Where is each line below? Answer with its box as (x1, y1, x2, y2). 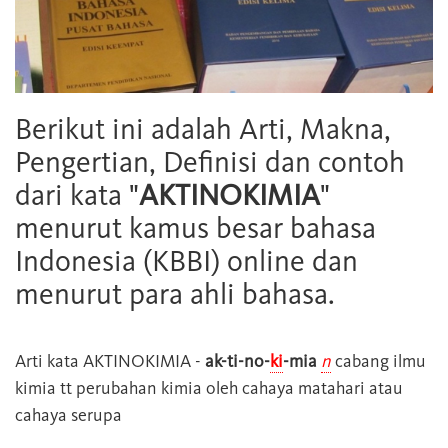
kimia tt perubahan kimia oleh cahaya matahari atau (15, 377, 403, 400)
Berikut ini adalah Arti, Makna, (15, 111, 391, 148)
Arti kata (15, 350, 83, 373)
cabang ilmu (331, 350, 426, 373)
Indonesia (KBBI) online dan (15, 243, 358, 280)
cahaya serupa (15, 404, 122, 427)
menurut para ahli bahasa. (15, 276, 335, 313)
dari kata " (15, 177, 139, 214)
